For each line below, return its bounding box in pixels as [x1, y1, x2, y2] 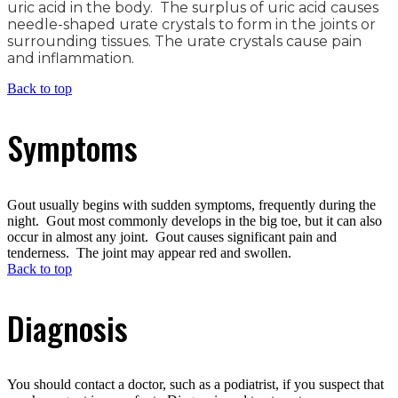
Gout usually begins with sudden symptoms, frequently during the [7, 196, 376, 212]
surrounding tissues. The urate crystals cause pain [7, 32, 362, 50]
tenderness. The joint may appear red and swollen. [7, 244, 291, 260]
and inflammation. [7, 49, 134, 67]
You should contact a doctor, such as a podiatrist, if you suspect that [7, 377, 384, 393]
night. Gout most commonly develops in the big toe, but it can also [7, 212, 382, 228]
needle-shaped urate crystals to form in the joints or [7, 15, 376, 33]
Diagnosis [7, 303, 128, 351]
